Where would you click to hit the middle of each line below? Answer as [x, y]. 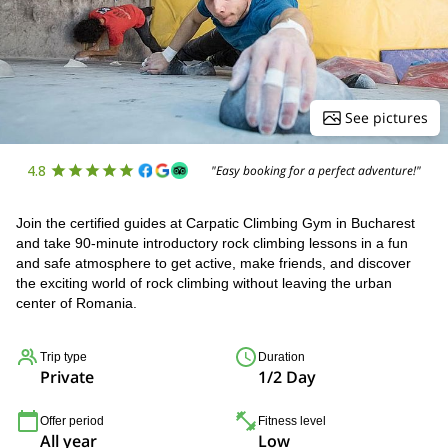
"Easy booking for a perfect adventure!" [316, 170]
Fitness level [292, 421]
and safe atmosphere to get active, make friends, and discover [213, 263]
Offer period [72, 421]
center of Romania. [76, 303]
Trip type [63, 357]
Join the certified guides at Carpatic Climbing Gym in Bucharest [215, 223]
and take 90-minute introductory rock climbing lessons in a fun [212, 243]
